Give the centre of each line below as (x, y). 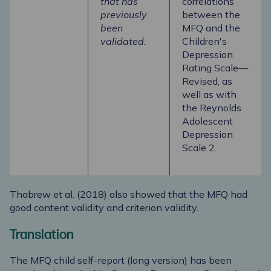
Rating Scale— (215, 68)
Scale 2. (199, 148)
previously (124, 15)
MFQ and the (211, 28)
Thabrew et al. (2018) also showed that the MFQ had (129, 194)
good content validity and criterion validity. (104, 208)
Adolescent (207, 121)
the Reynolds (212, 108)
